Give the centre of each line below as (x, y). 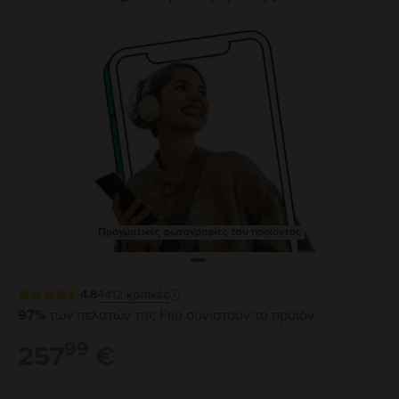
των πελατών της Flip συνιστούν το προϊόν (182, 315)
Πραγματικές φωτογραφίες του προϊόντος (199, 232)
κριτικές (148, 294)
